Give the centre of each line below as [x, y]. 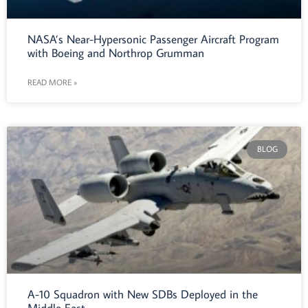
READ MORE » [52, 82]
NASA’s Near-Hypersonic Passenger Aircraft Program [153, 40]
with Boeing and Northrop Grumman [116, 53]
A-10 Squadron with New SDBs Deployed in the [143, 295]
